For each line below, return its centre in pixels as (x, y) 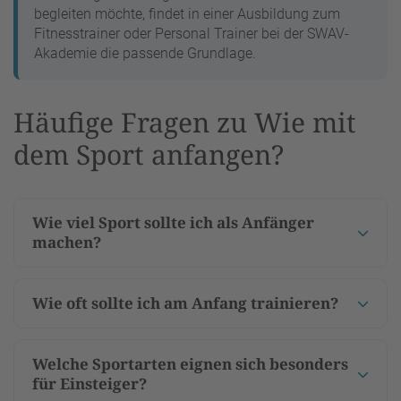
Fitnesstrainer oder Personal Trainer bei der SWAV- (192, 33)
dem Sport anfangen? (149, 154)
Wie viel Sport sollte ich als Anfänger (173, 222)
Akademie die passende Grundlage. (145, 53)
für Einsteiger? (90, 383)
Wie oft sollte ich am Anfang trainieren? (185, 303)
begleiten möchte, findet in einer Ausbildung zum (187, 13)
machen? (67, 242)
